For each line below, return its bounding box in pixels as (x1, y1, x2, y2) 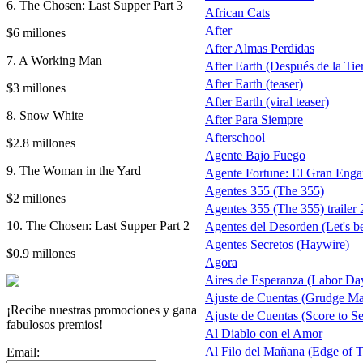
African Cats (205, 5, 270, 19)
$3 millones (6, 80, 66, 95)
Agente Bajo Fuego (205, 147, 305, 162)
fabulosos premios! (6, 317, 103, 331)
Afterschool (205, 130, 265, 144)
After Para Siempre (205, 112, 303, 126)
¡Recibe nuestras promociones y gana (6, 302, 197, 317)
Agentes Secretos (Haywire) (205, 237, 349, 251)
